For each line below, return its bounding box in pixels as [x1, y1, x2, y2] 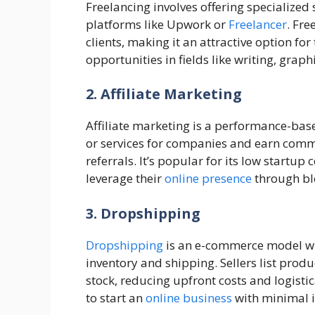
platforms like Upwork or [86, 15, 229, 32]
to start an [86, 289, 146, 306]
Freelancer [229, 15, 287, 32]
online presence [165, 170, 252, 187]
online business [146, 289, 232, 306]
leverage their [86, 170, 165, 187]
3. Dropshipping [86, 203, 200, 223]
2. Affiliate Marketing [86, 84, 242, 104]
